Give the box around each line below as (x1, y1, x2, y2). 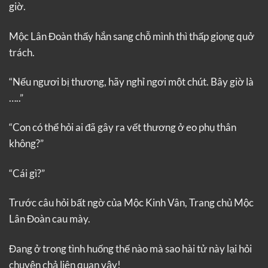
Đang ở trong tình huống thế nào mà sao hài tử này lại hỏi (9, 242, 252, 255)
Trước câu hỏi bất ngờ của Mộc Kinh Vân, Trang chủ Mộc (9, 196, 254, 209)
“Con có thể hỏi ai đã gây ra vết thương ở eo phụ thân (9, 121, 236, 134)
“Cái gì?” (9, 166, 45, 179)
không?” (9, 137, 44, 150)
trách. (9, 45, 35, 59)
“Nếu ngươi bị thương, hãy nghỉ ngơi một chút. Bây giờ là (9, 75, 254, 88)
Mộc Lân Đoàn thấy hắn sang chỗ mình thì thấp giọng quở (9, 29, 254, 42)
